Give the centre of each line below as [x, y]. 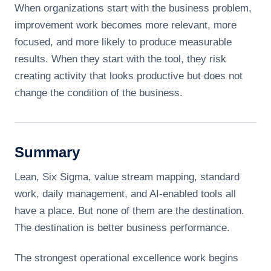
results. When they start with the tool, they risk [120, 59]
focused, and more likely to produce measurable [123, 42]
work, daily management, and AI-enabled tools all [125, 194]
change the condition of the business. [99, 93]
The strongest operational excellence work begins [126, 258]
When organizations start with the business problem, [133, 8]
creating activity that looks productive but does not [129, 76]
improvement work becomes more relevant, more [126, 25]
